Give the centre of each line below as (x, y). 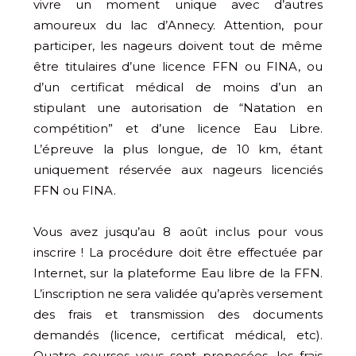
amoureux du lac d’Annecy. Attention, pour (178, 25)
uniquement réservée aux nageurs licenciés (178, 170)
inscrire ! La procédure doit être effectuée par (178, 253)
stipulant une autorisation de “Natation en (178, 108)
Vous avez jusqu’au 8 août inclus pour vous (178, 232)
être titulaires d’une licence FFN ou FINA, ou (178, 67)
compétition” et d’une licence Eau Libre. (178, 129)
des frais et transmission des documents (178, 315)
